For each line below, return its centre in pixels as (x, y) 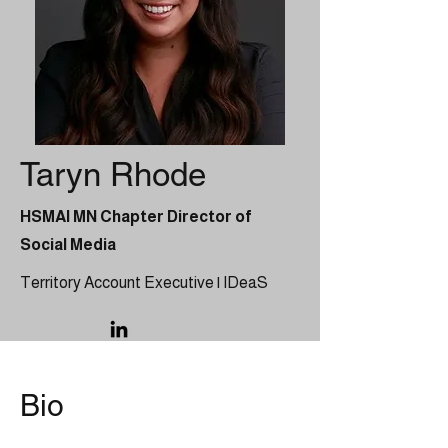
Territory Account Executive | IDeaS (144, 282)
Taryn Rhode (113, 174)
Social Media (68, 244)
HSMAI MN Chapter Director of (136, 216)
